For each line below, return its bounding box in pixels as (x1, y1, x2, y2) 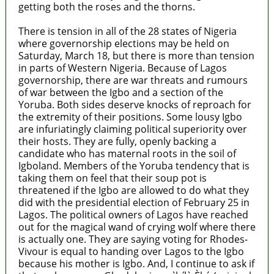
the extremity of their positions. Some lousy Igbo (18, 109, 242, 124)
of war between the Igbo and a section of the (18, 85, 223, 99)
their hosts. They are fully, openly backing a (18, 134, 217, 148)
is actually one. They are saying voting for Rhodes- (18, 232, 248, 246)
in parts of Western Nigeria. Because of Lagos (18, 61, 227, 75)
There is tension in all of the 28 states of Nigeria (18, 24, 237, 38)
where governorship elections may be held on (18, 36, 229, 50)
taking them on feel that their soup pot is (18, 171, 207, 185)
